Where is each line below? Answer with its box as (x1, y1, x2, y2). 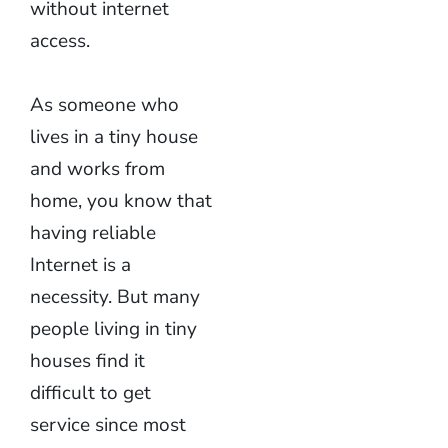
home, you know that (30, 188, 212, 214)
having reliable (30, 220, 156, 246)
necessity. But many (30, 284, 200, 310)
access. (30, 28, 90, 54)
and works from (30, 156, 165, 182)
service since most (30, 412, 186, 438)
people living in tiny (30, 316, 197, 342)
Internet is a (30, 252, 131, 278)
